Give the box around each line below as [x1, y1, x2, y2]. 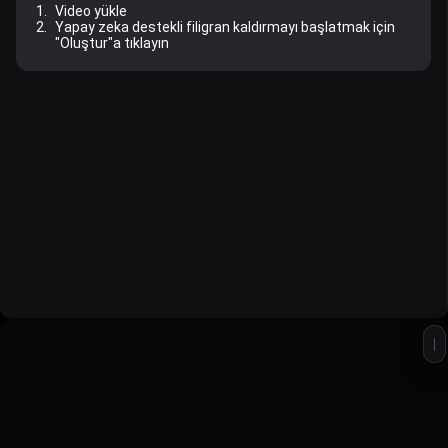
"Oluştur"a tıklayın [55, 35, 169, 51]
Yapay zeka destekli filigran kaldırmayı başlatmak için [55, 19, 395, 35]
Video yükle [55, 3, 127, 19]
